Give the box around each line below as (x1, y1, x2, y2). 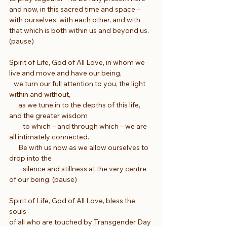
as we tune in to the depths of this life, (9, 100, 142, 109)
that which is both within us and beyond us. (9, 25, 150, 35)
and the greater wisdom (9, 110, 88, 120)
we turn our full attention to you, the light (9, 79, 147, 88)
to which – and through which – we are (9, 121, 148, 131)
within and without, (9, 89, 70, 99)
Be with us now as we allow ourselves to (9, 142, 150, 152)
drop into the (9, 153, 52, 163)
